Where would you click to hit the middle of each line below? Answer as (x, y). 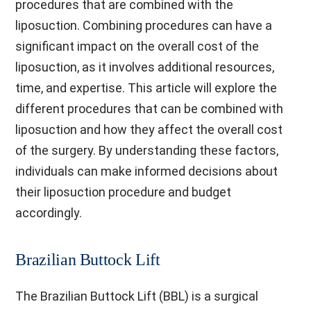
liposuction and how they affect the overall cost (149, 129)
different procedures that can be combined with (150, 109)
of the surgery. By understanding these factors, (147, 150)
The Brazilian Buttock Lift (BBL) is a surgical (137, 296)
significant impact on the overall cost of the (137, 46)
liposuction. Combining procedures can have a (144, 25)
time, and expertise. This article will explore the (146, 88)
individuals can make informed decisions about (147, 171)
